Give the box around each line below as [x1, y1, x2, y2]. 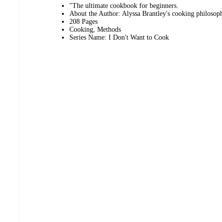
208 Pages [69, 18, 98, 26]
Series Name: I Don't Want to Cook [69, 34, 169, 42]
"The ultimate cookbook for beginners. [69, 2, 178, 10]
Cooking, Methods [69, 26, 121, 34]
